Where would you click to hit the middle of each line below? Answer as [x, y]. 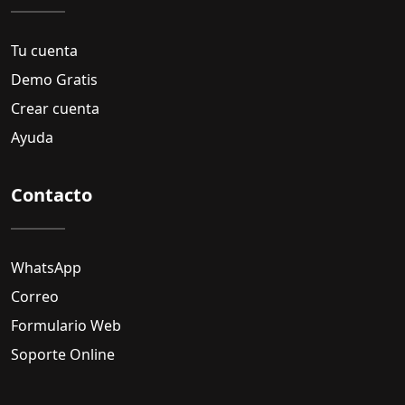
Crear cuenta [55, 109]
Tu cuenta [44, 51]
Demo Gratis [54, 80]
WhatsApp [46, 268]
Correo [35, 297]
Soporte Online [63, 355]
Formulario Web [66, 326]
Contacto [52, 195]
